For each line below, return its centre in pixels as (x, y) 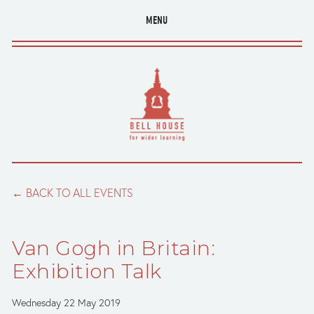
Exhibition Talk (87, 271)
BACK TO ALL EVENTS (80, 193)
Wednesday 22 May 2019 (66, 303)
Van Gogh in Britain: (114, 248)
